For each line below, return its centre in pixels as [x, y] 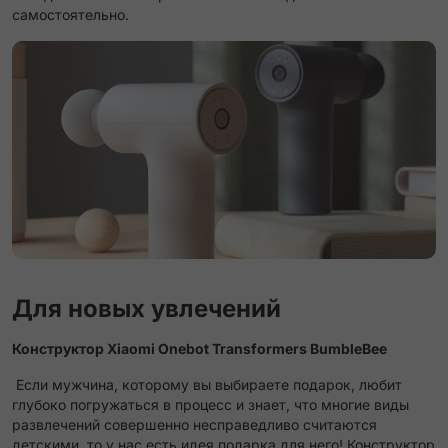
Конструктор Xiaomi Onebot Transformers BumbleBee [199, 349]
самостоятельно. [70, 15]
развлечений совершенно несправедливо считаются [194, 425]
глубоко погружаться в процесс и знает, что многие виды [210, 405]
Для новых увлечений [146, 309]
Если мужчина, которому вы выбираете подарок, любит [207, 385]
